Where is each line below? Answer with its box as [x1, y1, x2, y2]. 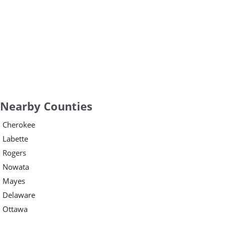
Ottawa [3, 203, 28, 214]
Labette [3, 133, 28, 144]
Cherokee [3, 119, 35, 130]
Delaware [3, 189, 35, 200]
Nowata [3, 161, 29, 172]
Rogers [3, 147, 26, 158]
